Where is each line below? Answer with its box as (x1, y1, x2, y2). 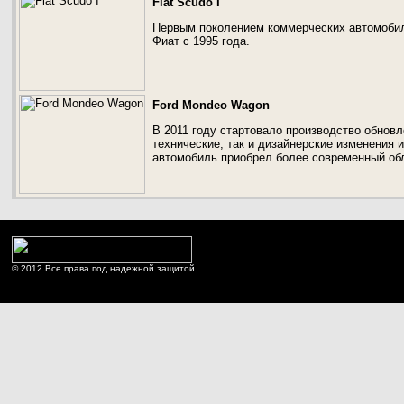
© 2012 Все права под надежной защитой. (12, 263, 197, 273)
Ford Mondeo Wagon (152, 98, 270, 112)
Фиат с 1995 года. (152, 34, 250, 48)
